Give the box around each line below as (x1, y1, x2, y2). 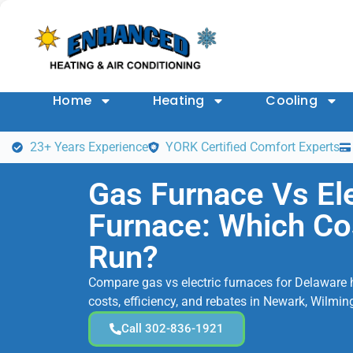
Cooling (266, 91, 318, 110)
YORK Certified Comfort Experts (165, 139, 340, 155)
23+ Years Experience (29, 139, 148, 155)
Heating (153, 91, 205, 110)
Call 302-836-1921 (121, 321, 224, 336)
